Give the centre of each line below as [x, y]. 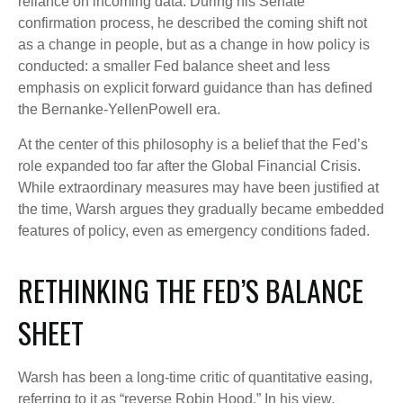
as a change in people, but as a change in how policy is [194, 45]
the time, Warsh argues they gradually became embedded [201, 209]
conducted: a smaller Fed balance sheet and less [174, 66]
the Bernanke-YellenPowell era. [119, 109]
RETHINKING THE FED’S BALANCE [191, 290]
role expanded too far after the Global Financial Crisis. [189, 166]
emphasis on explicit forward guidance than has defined [195, 88]
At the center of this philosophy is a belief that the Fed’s [193, 144]
